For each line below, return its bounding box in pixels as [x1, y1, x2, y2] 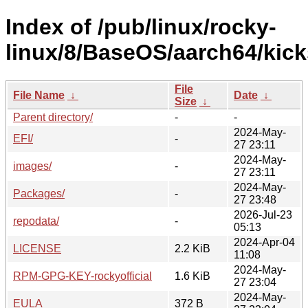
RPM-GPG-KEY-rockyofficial [13, 269, 152, 282]
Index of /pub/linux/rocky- [5, 14, 276, 40]
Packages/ [13, 187, 65, 199]
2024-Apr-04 [234, 236, 295, 248]
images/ [13, 159, 52, 172]
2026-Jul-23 [234, 208, 292, 221]
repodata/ [13, 214, 59, 227]
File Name [13, 89, 65, 101]
